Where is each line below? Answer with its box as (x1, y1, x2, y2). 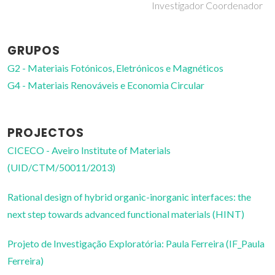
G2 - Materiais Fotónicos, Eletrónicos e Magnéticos (7, 62, 223, 74)
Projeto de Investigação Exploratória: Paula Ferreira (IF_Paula (7, 238, 265, 250)
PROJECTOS (7, 125, 84, 142)
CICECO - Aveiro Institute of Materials (7, 144, 171, 157)
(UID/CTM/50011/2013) (7, 161, 115, 174)
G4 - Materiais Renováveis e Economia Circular (7, 79, 204, 91)
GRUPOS (7, 42, 60, 60)
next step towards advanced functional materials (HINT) (7, 208, 244, 220)
